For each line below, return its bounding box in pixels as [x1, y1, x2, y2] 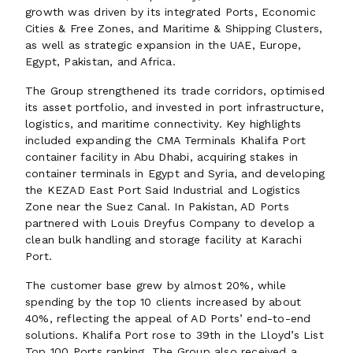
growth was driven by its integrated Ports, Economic [25, 6, 316, 18]
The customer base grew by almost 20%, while [25, 279, 287, 292]
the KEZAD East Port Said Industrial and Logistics [25, 184, 301, 196]
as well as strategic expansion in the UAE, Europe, [25, 39, 302, 51]
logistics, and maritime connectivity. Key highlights [25, 117, 301, 130]
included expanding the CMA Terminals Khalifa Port [25, 134, 307, 147]
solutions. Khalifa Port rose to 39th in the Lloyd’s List [25, 329, 324, 341]
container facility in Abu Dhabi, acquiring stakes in [25, 150, 298, 163]
